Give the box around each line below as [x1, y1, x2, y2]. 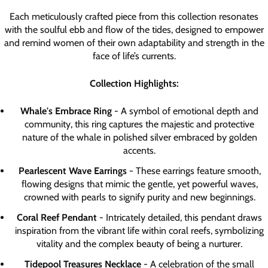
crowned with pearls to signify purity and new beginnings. [23, 191, 255, 203]
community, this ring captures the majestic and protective [25, 118, 254, 130]
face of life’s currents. [92, 50, 176, 62]
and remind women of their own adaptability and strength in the [4, 36, 264, 48]
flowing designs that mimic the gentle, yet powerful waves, [21, 178, 258, 190]
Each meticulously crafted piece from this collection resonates [10, 10, 258, 22]
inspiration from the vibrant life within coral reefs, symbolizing [15, 224, 264, 236]
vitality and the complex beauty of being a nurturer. [36, 237, 242, 249]
